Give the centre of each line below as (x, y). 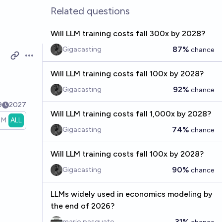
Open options (48, 60)
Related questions (90, 11)
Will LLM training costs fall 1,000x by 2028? (131, 114)
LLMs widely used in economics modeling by (131, 194)
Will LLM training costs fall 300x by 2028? (128, 33)
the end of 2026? (82, 206)
